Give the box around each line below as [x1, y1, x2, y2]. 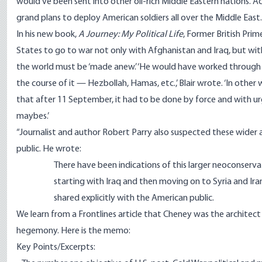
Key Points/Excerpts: [16, 243, 95, 252]
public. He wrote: [16, 144, 81, 154]
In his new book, [16, 30, 78, 39]
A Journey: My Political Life [78, 30, 183, 39]
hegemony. [16, 226, 61, 236]
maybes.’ [16, 112, 49, 121]
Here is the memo [61, 226, 129, 236]
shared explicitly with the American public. [54, 194, 214, 203]
